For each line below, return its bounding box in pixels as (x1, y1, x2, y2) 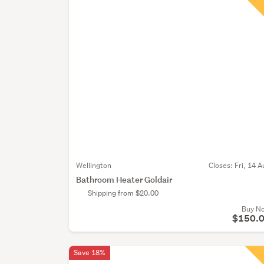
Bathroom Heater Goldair (76, 173, 173, 185)
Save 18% (74, 247, 106, 258)
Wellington (76, 160, 112, 170)
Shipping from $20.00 (88, 187, 159, 198)
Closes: (209, 160, 235, 170)
